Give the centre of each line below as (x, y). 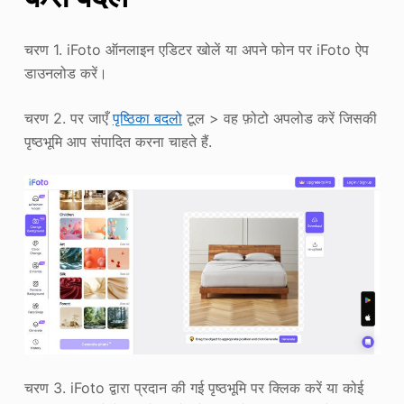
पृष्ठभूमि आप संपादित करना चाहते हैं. (118, 141)
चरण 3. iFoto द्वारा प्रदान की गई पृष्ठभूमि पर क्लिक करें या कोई (193, 388)
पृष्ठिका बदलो (147, 118)
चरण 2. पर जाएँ (68, 118)
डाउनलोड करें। (65, 73)
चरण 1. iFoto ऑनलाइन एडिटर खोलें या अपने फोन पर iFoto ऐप (196, 49)
